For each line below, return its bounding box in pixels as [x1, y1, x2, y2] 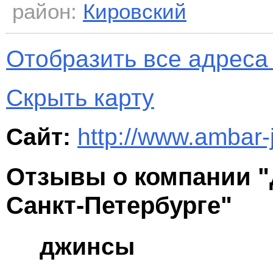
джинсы [40, 233, 135, 260]
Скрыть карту [6, 85, 154, 112]
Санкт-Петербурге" [6, 191, 232, 220]
